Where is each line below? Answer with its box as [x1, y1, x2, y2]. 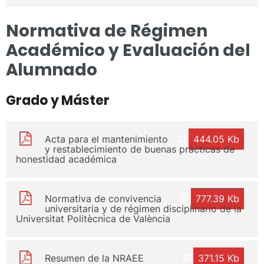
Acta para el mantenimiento [44, 133, 168, 145]
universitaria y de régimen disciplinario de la [44, 202, 242, 214]
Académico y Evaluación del [6, 38, 250, 62]
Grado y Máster [6, 91, 110, 110]
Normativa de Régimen [6, 19, 207, 42]
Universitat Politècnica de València [16, 212, 170, 225]
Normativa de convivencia [44, 192, 161, 204]
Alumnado [6, 58, 97, 81]
